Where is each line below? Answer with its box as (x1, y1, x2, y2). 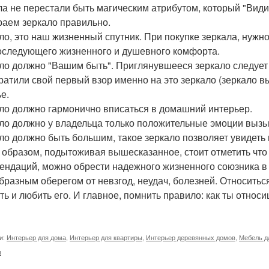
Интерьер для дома (7, 232, 66, 242)
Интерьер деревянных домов (146, 232, 235, 242)
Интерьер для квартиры (70, 232, 142, 242)
